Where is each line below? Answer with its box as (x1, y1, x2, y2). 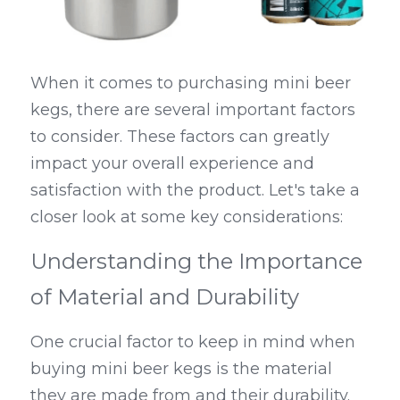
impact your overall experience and (30, 154, 314, 174)
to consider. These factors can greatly (30, 127, 329, 147)
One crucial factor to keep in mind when (30, 332, 355, 353)
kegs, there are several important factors (30, 100, 355, 121)
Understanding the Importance (30, 248, 362, 275)
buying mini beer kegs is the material (30, 359, 332, 379)
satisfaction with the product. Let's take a (30, 180, 360, 201)
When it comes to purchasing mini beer (30, 73, 351, 94)
